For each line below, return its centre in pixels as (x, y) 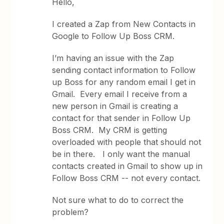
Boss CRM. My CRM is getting (110, 130)
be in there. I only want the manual (121, 154)
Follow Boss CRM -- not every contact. (126, 178)
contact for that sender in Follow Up (121, 118)
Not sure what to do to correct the (118, 200)
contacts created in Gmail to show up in (127, 166)
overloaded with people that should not (127, 142)
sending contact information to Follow (124, 70)
